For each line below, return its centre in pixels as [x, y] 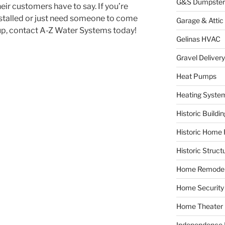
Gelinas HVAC [198, 39]
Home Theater [199, 206]
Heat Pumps [196, 76]
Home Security [200, 187]
